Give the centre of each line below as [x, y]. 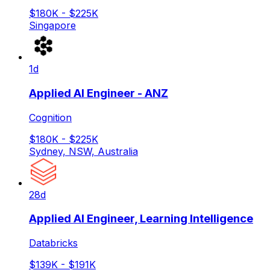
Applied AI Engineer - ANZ [99, 93]
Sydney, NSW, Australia [83, 151]
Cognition [50, 117]
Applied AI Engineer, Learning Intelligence [141, 219]
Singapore [52, 26]
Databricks [53, 243]
